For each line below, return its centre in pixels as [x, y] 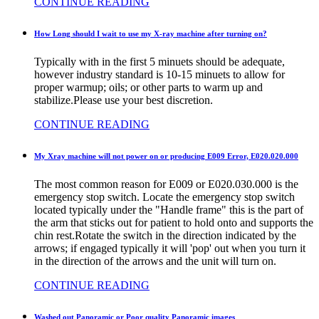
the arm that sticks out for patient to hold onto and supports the [174, 222]
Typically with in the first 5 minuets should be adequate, [159, 61]
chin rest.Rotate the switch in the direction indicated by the [165, 235]
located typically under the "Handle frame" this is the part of [169, 209]
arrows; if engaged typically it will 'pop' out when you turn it [170, 248]
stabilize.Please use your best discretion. [124, 100]
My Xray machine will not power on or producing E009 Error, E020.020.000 [166, 156]
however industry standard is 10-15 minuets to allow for [159, 74]
